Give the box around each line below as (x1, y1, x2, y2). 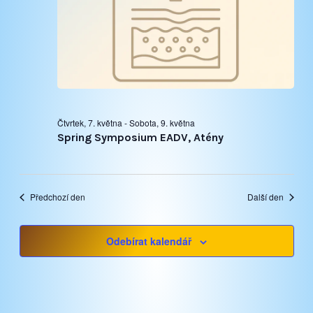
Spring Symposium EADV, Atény (57, 131, 224, 145)
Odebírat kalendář (106, 234, 191, 249)
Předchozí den (29, 191, 85, 203)
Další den (247, 191, 284, 203)
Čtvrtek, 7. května (57, 117, 122, 129)
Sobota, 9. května (129, 117, 195, 129)
